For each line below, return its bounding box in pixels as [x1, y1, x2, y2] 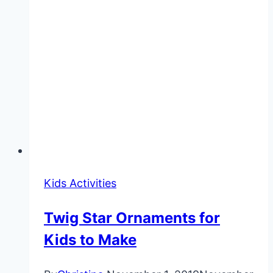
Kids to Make [44, 230, 136, 249]
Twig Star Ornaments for [44, 208, 220, 227]
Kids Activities [44, 176, 116, 190]
